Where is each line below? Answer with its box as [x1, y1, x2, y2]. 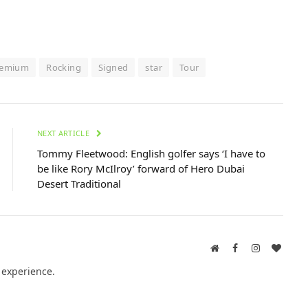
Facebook [237, 242, 274, 252]
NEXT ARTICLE [37, 127, 92, 138]
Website [218, 242, 249, 252]
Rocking [46, 60, 82, 74]
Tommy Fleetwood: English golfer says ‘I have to [37, 146, 265, 160]
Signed [98, 60, 129, 74]
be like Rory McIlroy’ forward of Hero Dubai [37, 161, 245, 175]
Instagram [259, 242, 298, 252]
